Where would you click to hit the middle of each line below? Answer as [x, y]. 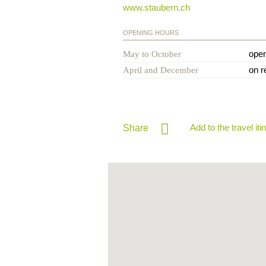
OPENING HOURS [151, 32]
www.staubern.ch [156, 7]
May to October [152, 54]
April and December [161, 70]
